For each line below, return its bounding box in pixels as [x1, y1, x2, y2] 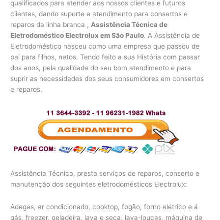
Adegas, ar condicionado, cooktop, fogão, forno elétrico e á [10, 202, 198, 211]
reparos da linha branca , [10, 20, 91, 28]
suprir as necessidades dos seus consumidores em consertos [10, 74, 204, 82]
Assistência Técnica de [91, 20, 168, 28]
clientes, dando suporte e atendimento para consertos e [10, 9, 188, 18]
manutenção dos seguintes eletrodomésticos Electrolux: [10, 180, 188, 188]
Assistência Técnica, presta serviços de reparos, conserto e [10, 169, 200, 177]
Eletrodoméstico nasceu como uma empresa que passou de [10, 42, 200, 50]
